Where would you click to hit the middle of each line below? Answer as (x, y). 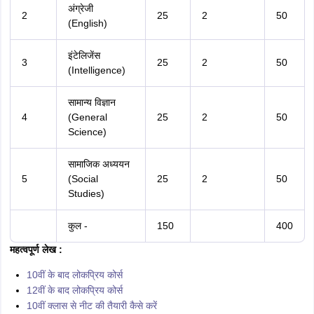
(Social (83, 179)
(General (87, 117)
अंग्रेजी (80, 8)
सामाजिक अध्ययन (98, 164)
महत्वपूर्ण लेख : (36, 250)
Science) (87, 132)
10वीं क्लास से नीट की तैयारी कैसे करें (91, 306)
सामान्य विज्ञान (91, 102)
